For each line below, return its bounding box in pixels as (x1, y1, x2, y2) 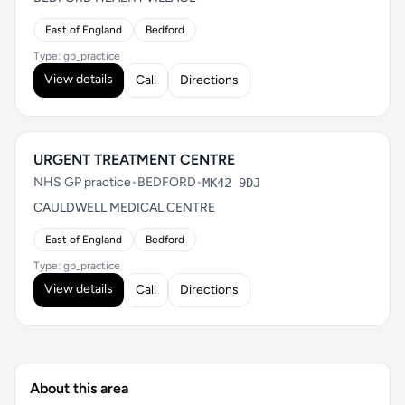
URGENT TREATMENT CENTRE (33, 151, 235, 168)
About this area (30, 380, 128, 397)
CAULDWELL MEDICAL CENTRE (33, 200, 215, 215)
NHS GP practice (33, 174, 131, 190)
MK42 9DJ (202, 175, 260, 190)
